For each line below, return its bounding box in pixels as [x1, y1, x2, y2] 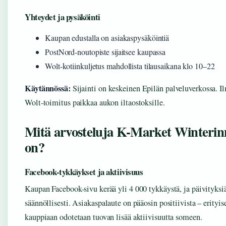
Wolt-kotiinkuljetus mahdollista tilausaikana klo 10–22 [45, 61, 215, 72]
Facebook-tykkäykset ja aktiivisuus [25, 165, 143, 179]
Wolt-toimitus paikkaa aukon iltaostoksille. [25, 97, 165, 108]
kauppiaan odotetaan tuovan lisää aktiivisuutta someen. [25, 211, 202, 223]
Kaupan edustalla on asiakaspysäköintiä [45, 32, 169, 43]
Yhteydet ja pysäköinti [25, 11, 100, 24]
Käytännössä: [25, 82, 71, 95]
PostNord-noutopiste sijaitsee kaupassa [45, 46, 166, 58]
